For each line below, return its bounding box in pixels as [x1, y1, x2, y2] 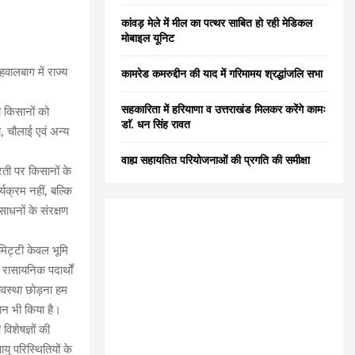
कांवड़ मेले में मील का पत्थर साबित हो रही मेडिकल [121, 15, 312, 31]
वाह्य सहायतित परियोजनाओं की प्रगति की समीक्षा [121, 152, 310, 168]
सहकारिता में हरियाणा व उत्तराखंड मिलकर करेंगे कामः [121, 101, 326, 117]
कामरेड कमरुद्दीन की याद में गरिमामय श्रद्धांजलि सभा [121, 66, 323, 82]
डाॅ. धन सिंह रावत [121, 116, 190, 132]
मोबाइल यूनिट [121, 30, 174, 46]
